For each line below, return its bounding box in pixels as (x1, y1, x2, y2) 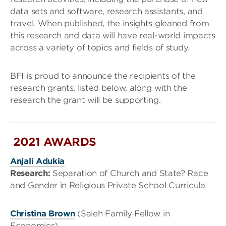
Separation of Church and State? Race (50, 168, 208, 178)
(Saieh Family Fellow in (75, 208, 170, 218)
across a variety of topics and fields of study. (10, 42, 190, 52)
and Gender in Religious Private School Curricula (10, 180, 205, 190)
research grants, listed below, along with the (10, 83, 187, 93)
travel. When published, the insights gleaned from (10, 18, 209, 28)
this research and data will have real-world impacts (10, 30, 215, 40)
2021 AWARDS (13, 135, 96, 148)
